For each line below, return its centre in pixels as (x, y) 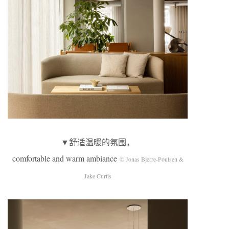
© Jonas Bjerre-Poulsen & (151, 159)
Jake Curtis (98, 176)
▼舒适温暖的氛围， (98, 142)
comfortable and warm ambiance (66, 158)
